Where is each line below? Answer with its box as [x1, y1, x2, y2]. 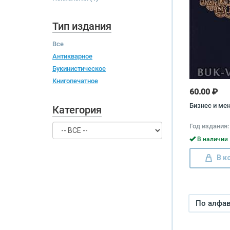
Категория [52, 104, 102, 116]
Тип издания [52, 20, 111, 32]
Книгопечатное [52, 77, 98, 85]
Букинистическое [52, 65, 106, 72]
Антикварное [52, 52, 92, 60]
